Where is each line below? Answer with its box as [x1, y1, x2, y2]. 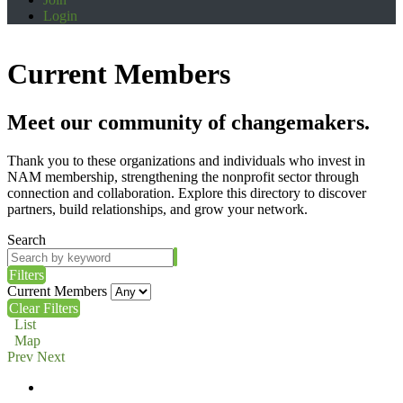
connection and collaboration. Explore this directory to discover [7, 184, 366, 201]
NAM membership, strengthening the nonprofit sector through [7, 168, 359, 184]
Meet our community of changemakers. [7, 110, 370, 134]
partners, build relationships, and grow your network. [7, 201, 308, 217]
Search [7, 231, 46, 247]
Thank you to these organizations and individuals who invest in [7, 152, 365, 168]
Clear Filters [9, 300, 78, 316]
